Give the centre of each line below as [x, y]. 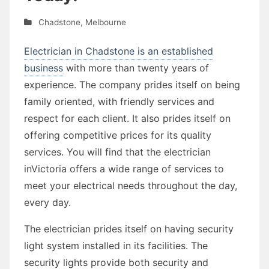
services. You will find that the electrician [117, 152]
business [44, 68]
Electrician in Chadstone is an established [119, 51]
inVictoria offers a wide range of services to [124, 168]
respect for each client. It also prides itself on [127, 118]
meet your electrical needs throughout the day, [131, 185]
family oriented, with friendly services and [119, 101]
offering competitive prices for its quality [118, 135]
